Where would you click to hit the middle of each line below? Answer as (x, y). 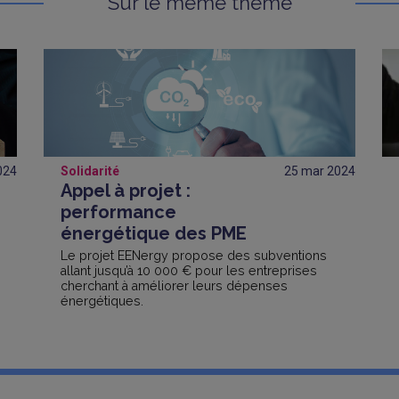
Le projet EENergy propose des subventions (194, 255)
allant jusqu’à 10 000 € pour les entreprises (189, 270)
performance (118, 212)
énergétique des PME (154, 233)
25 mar (305, 171)
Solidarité (91, 171)
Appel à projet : (126, 190)
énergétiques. (102, 301)
